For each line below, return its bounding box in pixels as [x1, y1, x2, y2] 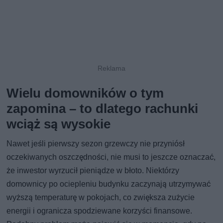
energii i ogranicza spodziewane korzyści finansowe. [6, 206, 193, 216]
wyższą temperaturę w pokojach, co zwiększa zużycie [6, 193, 195, 203]
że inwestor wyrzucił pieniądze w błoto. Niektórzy [6, 166, 180, 176]
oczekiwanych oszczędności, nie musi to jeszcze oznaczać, [6, 152, 216, 162]
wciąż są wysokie [6, 116, 111, 132]
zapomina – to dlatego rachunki [6, 101, 199, 116]
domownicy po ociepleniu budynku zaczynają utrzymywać [6, 179, 211, 189]
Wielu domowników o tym [6, 86, 164, 101]
